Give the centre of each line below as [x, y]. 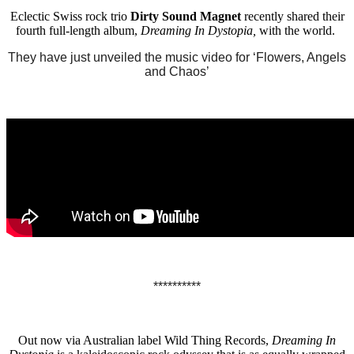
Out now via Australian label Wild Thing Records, [145, 340]
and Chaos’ [177, 71]
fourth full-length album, [78, 30]
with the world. [299, 30]
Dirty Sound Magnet [184, 16]
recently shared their [292, 16]
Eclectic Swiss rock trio [68, 16]
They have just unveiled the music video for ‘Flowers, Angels [177, 57]
